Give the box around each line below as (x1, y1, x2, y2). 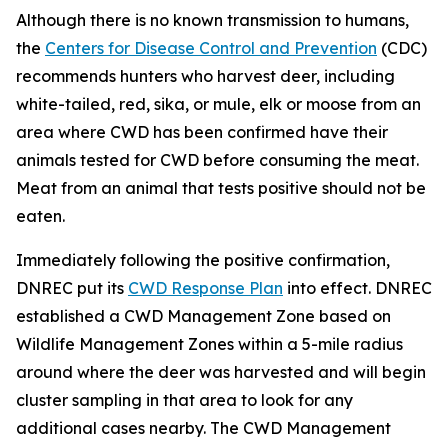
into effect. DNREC (283, 277, 432, 298)
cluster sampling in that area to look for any (16, 389, 353, 410)
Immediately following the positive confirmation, (16, 249, 390, 270)
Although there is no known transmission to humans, (16, 9, 409, 30)
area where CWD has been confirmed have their (16, 121, 388, 142)
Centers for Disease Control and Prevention (45, 37, 377, 58)
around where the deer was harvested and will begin (16, 361, 426, 382)
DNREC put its (16, 277, 128, 298)
